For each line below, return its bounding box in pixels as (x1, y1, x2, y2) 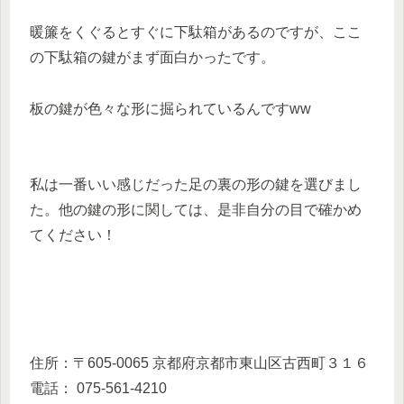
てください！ (30, 227, 116, 243)
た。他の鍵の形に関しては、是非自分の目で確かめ (30, 202, 362, 218)
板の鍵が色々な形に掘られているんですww (30, 100, 311, 116)
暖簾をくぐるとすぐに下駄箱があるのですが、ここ (30, 23, 362, 40)
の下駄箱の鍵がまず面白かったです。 (30, 49, 275, 65)
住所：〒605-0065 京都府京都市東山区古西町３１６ (30, 354, 369, 371)
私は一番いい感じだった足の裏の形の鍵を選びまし (30, 177, 362, 193)
